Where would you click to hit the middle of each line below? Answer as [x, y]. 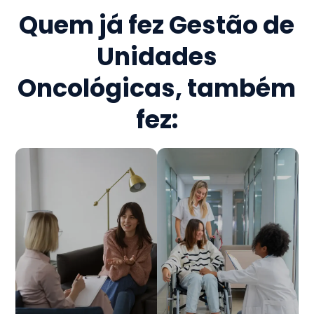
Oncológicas [97, 88]
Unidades [157, 57]
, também [236, 88]
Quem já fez [94, 25]
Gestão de [232, 25]
